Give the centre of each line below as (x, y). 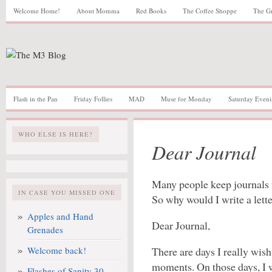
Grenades (45, 229)
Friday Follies (93, 99)
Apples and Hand (60, 216)
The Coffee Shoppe (210, 11)
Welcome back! (57, 250)
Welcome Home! (37, 11)
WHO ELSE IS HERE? (56, 134)
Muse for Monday (186, 99)
